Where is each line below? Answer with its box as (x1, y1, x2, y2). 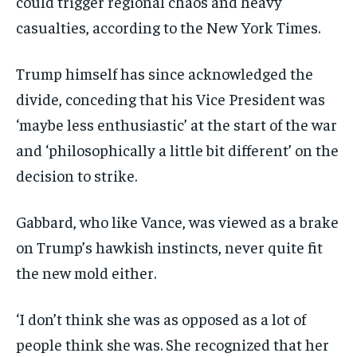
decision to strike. (16, 165, 137, 186)
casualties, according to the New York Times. (16, 17, 320, 37)
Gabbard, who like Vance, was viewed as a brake (16, 211, 339, 232)
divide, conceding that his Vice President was (16, 88, 325, 109)
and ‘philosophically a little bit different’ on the (16, 139, 339, 160)
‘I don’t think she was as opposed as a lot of (16, 308, 306, 329)
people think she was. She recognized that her (16, 334, 329, 355)
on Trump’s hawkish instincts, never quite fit (16, 237, 323, 257)
